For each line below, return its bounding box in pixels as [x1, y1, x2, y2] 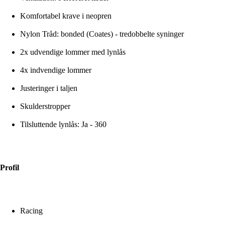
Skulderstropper [20, 102, 70, 111]
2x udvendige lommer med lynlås [20, 48, 126, 57]
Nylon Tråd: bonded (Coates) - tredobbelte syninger [20, 30, 184, 39]
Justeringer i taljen [20, 84, 77, 93]
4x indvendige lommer [20, 66, 91, 75]
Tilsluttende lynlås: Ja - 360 [20, 120, 106, 129]
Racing [20, 206, 43, 215]
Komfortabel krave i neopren [20, 12, 111, 21]
